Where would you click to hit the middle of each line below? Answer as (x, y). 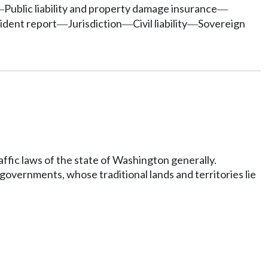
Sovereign (222, 23)
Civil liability (160, 23)
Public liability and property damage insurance (111, 8)
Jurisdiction (95, 23)
